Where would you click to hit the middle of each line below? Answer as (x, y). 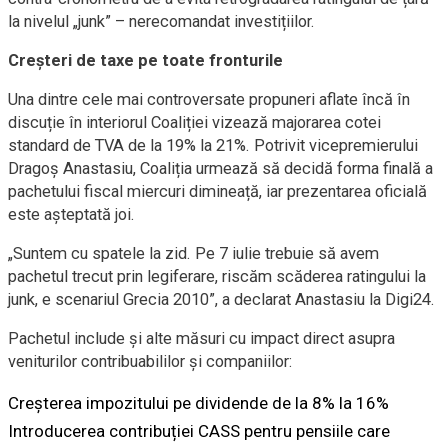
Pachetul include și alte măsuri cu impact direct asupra (201, 338)
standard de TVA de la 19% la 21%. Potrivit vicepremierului (213, 145)
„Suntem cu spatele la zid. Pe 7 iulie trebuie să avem (193, 253)
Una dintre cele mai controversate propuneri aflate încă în (209, 99)
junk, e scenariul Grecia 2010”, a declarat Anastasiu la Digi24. (221, 299)
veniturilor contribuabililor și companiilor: (150, 361)
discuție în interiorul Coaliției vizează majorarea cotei (194, 122)
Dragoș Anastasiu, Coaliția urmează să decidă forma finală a (220, 168)
